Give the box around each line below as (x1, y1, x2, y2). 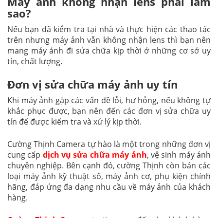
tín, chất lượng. (7, 56, 62, 67)
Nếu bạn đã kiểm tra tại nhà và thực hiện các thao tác (7, 24, 211, 35)
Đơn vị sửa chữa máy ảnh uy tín (7, 77, 181, 92)
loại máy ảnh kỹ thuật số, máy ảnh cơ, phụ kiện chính (7, 171, 211, 182)
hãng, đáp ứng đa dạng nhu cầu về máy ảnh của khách (7, 182, 211, 193)
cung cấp (7, 149, 43, 161)
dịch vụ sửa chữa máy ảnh (42, 149, 147, 161)
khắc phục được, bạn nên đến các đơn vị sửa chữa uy (7, 106, 211, 117)
